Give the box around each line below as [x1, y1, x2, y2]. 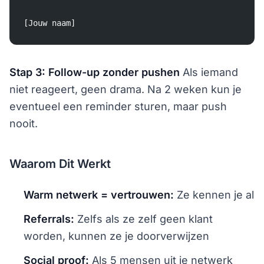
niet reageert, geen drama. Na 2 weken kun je [9, 83, 242, 95]
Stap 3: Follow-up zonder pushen [9, 66, 180, 78]
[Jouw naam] [24, 18, 75, 28]
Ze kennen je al [174, 189, 254, 201]
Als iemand [180, 66, 238, 78]
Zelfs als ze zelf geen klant [74, 213, 213, 225]
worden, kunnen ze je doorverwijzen [24, 230, 209, 242]
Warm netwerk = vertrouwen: [24, 189, 174, 201]
